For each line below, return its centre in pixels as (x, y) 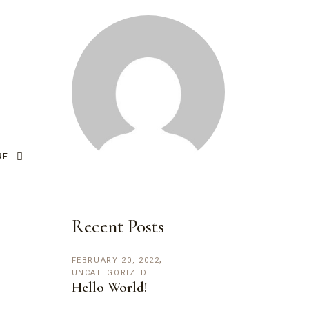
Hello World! (109, 287)
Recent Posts (118, 226)
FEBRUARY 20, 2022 (116, 260)
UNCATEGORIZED (109, 272)
